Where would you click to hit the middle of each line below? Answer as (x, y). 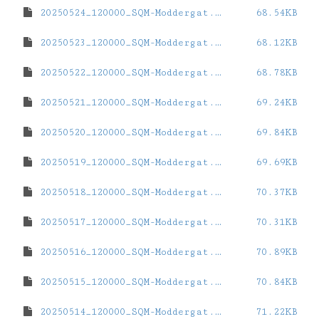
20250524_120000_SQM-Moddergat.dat (125, 13)
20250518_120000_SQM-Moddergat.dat (125, 192)
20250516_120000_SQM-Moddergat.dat (125, 252)
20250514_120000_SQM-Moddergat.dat (125, 312)
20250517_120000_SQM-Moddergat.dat (125, 222)
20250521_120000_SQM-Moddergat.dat (125, 103)
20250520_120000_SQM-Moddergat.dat (125, 132)
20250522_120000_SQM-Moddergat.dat (125, 73)
